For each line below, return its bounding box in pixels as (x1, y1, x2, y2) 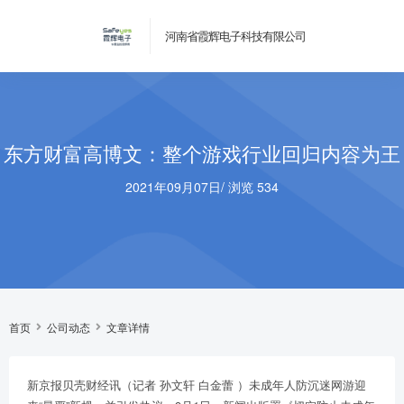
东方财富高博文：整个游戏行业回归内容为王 (4, 139, 400, 167)
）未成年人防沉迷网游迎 (237, 376, 366, 393)
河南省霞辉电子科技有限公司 (164, 27, 306, 44)
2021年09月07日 (125, 178, 221, 196)
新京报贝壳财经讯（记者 (27, 376, 156, 393)
